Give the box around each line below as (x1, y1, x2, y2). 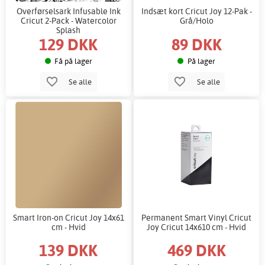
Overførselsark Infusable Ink (16, 6, 121, 17)
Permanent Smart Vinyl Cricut (141, 212, 252, 222)
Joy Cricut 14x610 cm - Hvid (147, 221, 247, 232)
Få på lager (54, 56, 93, 66)
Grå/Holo (179, 15, 214, 26)
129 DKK (39, 33, 98, 54)
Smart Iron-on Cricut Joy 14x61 (12, 212, 124, 222)
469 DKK (167, 240, 226, 261)
